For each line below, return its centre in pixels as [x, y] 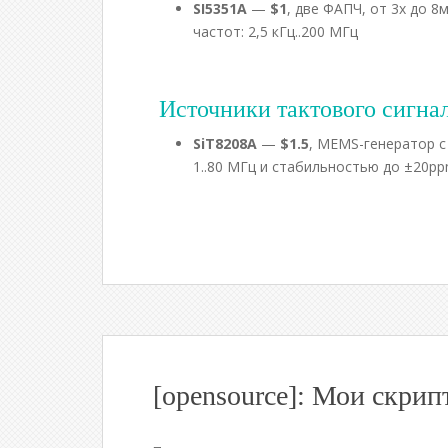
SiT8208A [225, 143]
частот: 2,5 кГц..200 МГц [275, 31]
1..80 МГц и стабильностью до [298, 166]
